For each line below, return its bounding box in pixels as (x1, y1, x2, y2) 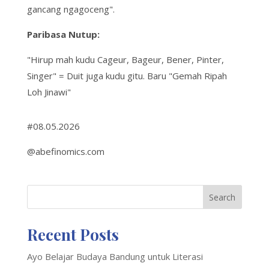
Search (209, 191, 236, 203)
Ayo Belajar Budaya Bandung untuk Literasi (26, 250, 203, 263)
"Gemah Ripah (168, 70, 227, 82)
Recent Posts (26, 224, 119, 246)
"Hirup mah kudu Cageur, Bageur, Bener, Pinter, (26, 53, 224, 66)
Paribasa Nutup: (26, 28, 100, 41)
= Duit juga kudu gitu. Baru (58, 70, 169, 82)
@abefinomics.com (26, 145, 104, 158)
